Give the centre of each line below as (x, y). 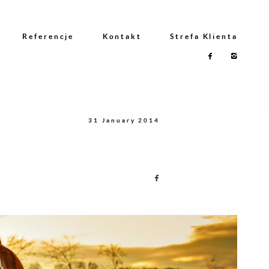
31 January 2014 (124, 120)
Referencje (48, 37)
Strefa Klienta (204, 37)
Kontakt (122, 37)
